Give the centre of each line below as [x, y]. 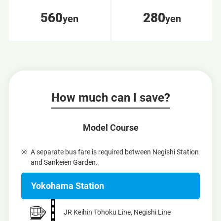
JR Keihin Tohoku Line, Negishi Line [117, 212]
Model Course [110, 128]
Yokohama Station [67, 185]
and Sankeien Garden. [64, 162]
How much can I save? [110, 98]
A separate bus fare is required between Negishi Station [115, 152]
